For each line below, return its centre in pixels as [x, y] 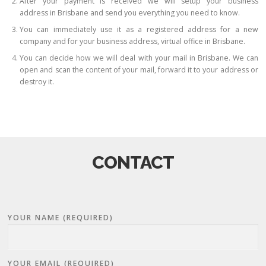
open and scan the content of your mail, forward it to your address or [139, 70]
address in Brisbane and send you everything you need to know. [130, 13]
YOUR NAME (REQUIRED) [61, 218]
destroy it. [37, 82]
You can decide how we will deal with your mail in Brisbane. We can [139, 58]
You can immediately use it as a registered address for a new [139, 30]
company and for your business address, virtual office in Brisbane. [133, 42]
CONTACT [133, 163]
